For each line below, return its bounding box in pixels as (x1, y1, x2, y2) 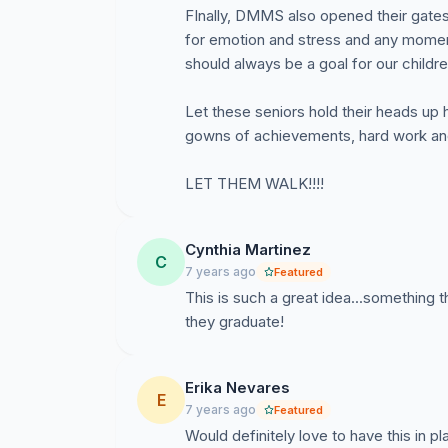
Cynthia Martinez (185, 240, 311, 259)
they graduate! (185, 312, 284, 331)
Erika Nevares (185, 378, 290, 397)
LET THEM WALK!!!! (185, 174, 324, 193)
